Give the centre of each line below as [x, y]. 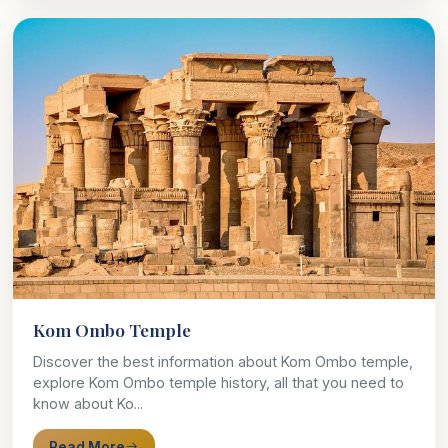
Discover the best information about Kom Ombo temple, [223, 362]
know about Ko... [88, 404]
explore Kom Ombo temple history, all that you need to [218, 383]
